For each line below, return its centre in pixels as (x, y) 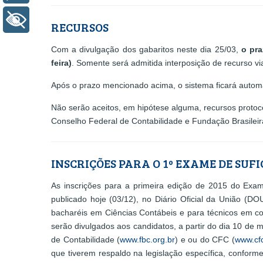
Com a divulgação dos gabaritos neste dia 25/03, (146, 50)
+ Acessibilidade (73, 19)
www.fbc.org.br (148, 240)
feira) (61, 63)
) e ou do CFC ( (205, 240)
